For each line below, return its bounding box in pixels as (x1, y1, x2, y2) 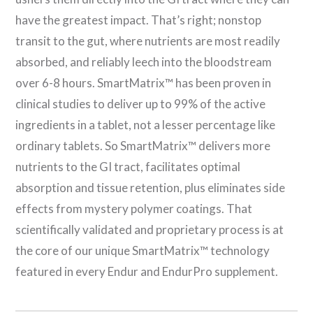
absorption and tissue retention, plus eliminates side (15, 180, 286, 196)
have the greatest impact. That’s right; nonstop (15, 13, 262, 28)
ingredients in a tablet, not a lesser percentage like (15, 117, 276, 133)
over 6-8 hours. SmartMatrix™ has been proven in (15, 75, 272, 91)
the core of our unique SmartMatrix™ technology (15, 243, 270, 259)
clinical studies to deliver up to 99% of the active (15, 96, 266, 112)
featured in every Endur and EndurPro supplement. (15, 264, 281, 279)
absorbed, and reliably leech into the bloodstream (15, 54, 272, 70)
